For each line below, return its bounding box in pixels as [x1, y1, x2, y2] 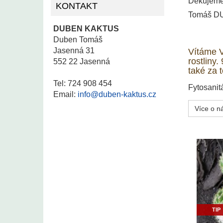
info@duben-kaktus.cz [78, 90, 156, 99]
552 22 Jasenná [53, 57, 110, 66]
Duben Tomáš [53, 35, 103, 44]
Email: [53, 90, 78, 99]
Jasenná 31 [53, 46, 95, 55]
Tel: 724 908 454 [53, 79, 112, 88]
